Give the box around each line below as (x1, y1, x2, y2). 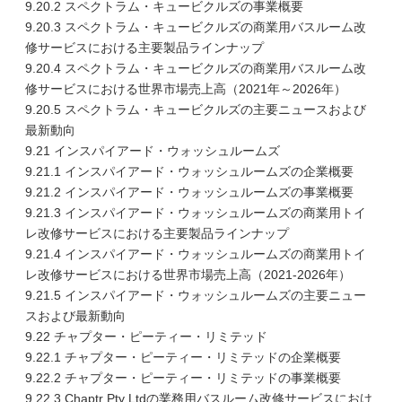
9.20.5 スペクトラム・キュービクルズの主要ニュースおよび (25, 102, 366, 117)
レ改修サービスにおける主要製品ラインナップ (25, 226, 289, 240)
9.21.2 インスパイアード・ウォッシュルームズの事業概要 (25, 185, 354, 199)
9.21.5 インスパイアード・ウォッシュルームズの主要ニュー (25, 288, 366, 302)
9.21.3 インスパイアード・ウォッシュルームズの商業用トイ (25, 205, 366, 220)
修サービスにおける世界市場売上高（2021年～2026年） (25, 82, 346, 96)
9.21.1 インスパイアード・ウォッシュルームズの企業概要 (25, 164, 354, 179)
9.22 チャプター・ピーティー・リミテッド (25, 329, 267, 344)
